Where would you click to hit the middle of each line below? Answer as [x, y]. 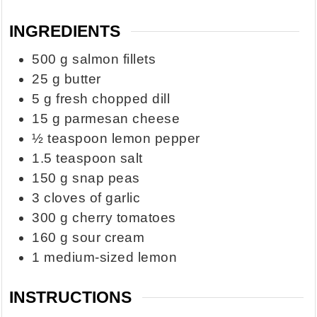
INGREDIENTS [65, 31]
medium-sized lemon [111, 258]
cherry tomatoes [124, 218]
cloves [65, 198]
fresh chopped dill [113, 99]
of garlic [115, 198]
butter [82, 79]
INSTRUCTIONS [71, 297]
